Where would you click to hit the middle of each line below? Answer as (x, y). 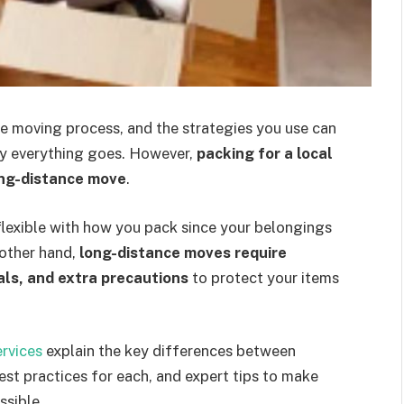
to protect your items (264, 277)
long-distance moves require (183, 252)
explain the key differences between (169, 351)
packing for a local (265, 153)
